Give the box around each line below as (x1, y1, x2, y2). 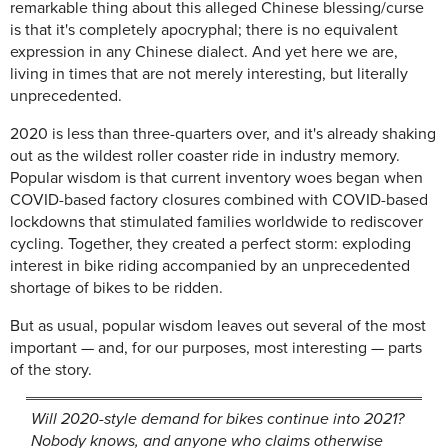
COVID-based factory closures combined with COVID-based (10, 190, 428, 211)
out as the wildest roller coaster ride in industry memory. (10, 146, 400, 167)
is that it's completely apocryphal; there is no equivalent (10, 20, 398, 41)
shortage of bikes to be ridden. (10, 278, 223, 299)
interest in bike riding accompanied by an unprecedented (10, 256, 410, 277)
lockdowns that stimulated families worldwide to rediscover (10, 212, 423, 233)
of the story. (10, 360, 92, 381)
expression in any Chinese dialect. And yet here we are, (10, 42, 398, 63)
